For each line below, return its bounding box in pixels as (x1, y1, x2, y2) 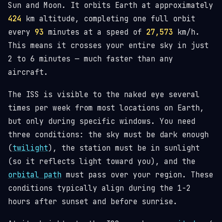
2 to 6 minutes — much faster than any (8, 54, 173, 64)
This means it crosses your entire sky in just (8, 41, 209, 51)
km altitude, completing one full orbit (21, 14, 195, 24)
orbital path (8, 170, 61, 180)
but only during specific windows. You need (8, 116, 195, 126)
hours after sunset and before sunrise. (8, 197, 177, 207)
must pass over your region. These (61, 170, 213, 180)
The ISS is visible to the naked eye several (8, 90, 200, 100)
